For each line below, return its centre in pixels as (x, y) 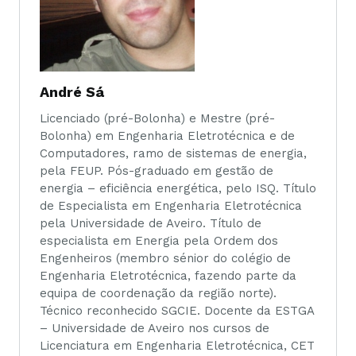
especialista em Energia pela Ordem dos (159, 240)
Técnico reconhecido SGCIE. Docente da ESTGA (177, 310)
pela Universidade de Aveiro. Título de (151, 223)
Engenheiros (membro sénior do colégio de (165, 258)
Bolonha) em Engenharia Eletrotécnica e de (167, 135)
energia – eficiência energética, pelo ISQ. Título (178, 188)
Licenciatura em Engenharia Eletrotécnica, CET (177, 345)
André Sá (72, 91)
